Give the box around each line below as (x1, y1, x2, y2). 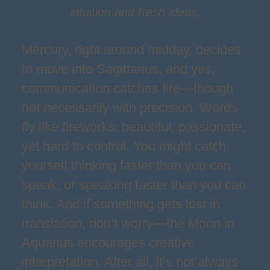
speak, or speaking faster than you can (22, 177, 246, 192)
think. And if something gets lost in (22, 196, 220, 212)
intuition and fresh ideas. (69, 5, 201, 19)
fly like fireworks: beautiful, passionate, (22, 119, 245, 134)
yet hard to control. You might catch (22, 139, 226, 154)
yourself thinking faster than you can (22, 158, 231, 173)
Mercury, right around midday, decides (22, 42, 241, 57)
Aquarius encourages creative (22, 235, 195, 250)
